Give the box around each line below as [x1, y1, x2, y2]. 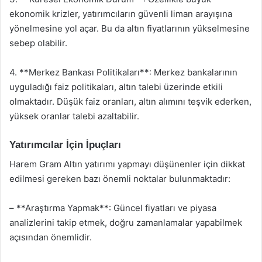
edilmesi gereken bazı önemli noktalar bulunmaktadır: [9, 173, 230, 184]
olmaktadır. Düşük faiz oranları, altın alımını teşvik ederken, [9, 96, 251, 107]
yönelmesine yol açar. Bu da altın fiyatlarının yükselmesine [9, 23, 250, 34]
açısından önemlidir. [9, 231, 92, 243]
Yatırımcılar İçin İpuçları [9, 139, 121, 150]
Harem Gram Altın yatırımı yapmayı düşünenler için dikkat [9, 158, 245, 170]
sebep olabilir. [9, 37, 67, 49]
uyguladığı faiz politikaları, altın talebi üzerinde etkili [9, 81, 223, 92]
